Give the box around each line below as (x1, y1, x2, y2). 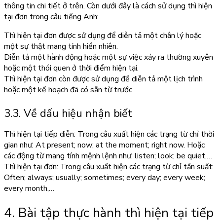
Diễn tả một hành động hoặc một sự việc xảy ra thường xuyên (4, 51, 213, 63)
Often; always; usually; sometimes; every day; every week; (4, 172, 205, 183)
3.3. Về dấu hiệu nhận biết (4, 106, 132, 121)
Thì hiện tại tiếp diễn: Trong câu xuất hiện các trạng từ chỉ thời (4, 128, 214, 140)
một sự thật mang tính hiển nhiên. (4, 40, 118, 52)
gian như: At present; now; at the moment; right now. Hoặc (4, 139, 205, 150)
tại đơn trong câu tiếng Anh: (4, 11, 99, 22)
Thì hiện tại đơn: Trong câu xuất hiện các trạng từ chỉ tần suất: (4, 161, 214, 172)
